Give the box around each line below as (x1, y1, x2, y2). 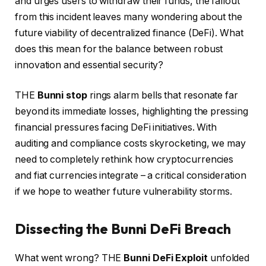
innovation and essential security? (15, 59, 164, 71)
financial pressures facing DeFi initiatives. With (15, 122, 217, 134)
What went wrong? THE (15, 252, 124, 264)
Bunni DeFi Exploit (123, 252, 208, 264)
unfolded (207, 252, 250, 264)
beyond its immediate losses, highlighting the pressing (15, 106, 248, 118)
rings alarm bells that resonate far (87, 90, 239, 102)
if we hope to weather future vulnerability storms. (15, 186, 233, 198)
